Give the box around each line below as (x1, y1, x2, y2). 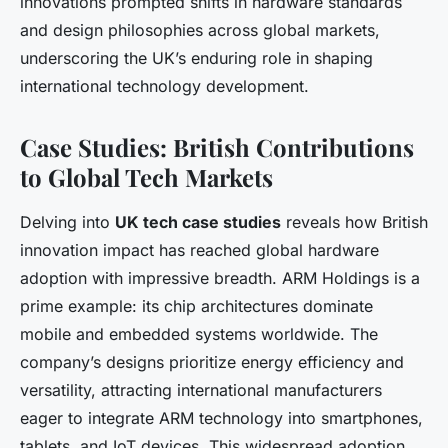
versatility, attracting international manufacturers (20, 380, 382, 401)
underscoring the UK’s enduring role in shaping (20, 48, 373, 69)
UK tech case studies (115, 212, 281, 233)
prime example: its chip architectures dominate (20, 296, 373, 317)
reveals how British (281, 212, 428, 233)
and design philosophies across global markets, (20, 20, 380, 41)
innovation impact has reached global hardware (20, 240, 379, 261)
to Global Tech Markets (20, 161, 273, 194)
